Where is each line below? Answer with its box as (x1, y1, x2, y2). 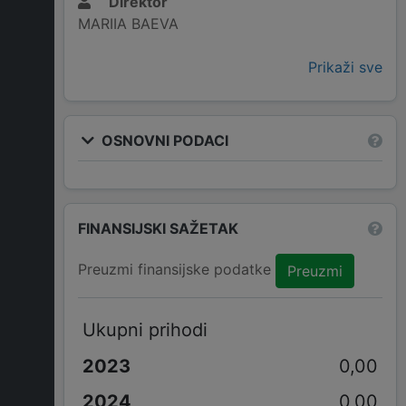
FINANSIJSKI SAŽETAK (78, 218, 238, 237)
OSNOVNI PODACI (98, 130, 228, 150)
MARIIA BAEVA (78, 14, 179, 34)
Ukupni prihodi (82, 318, 208, 341)
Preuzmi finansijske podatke (78, 260, 275, 279)
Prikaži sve (308, 58, 382, 77)
